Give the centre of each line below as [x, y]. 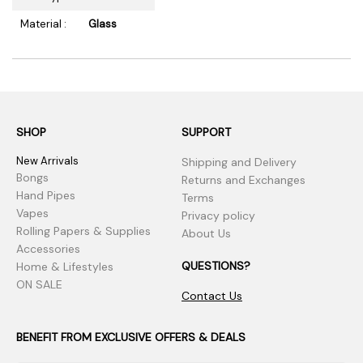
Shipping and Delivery [239, 162]
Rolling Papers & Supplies [83, 231]
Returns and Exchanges [243, 180]
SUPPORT [206, 132]
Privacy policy [218, 216]
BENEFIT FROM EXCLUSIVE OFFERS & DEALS [131, 337]
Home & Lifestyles [65, 267]
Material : [43, 24]
